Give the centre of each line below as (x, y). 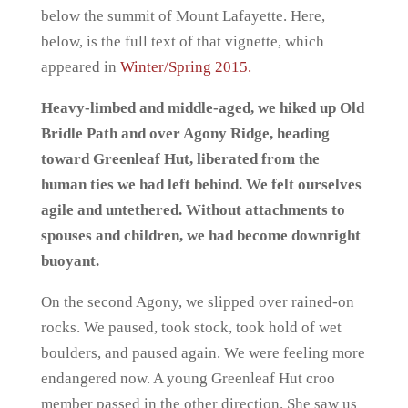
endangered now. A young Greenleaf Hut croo (188, 378)
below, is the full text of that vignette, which (182, 41)
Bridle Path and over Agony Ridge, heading (185, 133)
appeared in (80, 67)
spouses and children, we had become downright (200, 235)
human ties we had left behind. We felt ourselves (201, 184)
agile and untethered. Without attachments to (193, 210)
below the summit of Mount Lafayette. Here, (183, 16)
